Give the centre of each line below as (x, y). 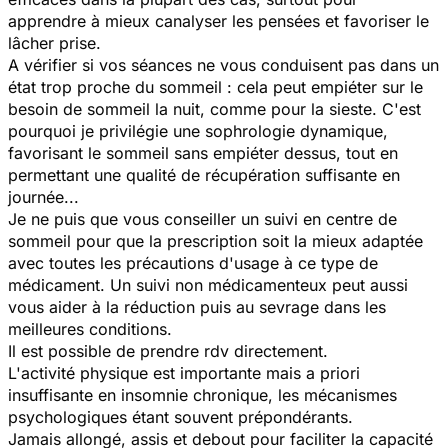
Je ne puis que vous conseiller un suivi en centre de (202, 218)
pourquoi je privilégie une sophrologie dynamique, (198, 130)
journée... (48, 196)
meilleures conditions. (95, 328)
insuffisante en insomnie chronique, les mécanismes (202, 394)
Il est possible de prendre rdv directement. (173, 350)
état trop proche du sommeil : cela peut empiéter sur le (215, 86)
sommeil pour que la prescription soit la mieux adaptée (215, 240)
